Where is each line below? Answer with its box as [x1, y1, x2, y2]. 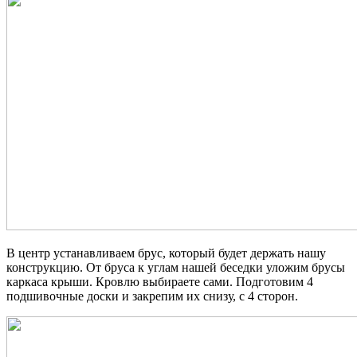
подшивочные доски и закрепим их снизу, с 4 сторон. [6, 289, 298, 304]
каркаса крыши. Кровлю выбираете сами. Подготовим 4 [6, 275, 313, 289]
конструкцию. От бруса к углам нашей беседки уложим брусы [6, 261, 345, 275]
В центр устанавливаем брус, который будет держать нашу [6, 246, 326, 261]
